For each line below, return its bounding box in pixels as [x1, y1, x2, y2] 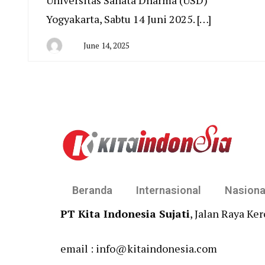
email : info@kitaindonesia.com [60, 241, 217, 256]
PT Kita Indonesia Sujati [60, 206, 190, 221]
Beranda [72, 183, 112, 196]
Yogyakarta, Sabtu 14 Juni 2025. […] [46, 12, 211, 27]
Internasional [136, 183, 201, 196]
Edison [66, 60, 92, 72]
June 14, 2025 [83, 40, 130, 51]
